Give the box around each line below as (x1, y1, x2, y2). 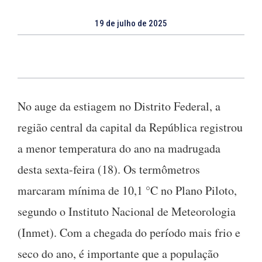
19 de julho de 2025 (95, 18, 167, 29)
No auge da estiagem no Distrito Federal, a (18, 98, 220, 114)
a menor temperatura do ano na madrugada (18, 140, 220, 156)
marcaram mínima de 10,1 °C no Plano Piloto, (18, 182, 237, 198)
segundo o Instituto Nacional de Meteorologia (18, 203, 236, 219)
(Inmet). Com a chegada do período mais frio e (18, 224, 240, 240)
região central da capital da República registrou (18, 119, 243, 135)
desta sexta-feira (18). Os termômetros (18, 161, 200, 177)
